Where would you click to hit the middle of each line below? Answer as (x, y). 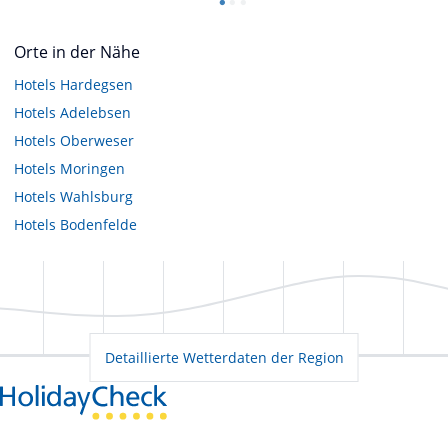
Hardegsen (96, 84)
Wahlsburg (96, 196)
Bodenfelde (98, 224)
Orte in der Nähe (77, 51)
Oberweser (97, 140)
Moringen (92, 168)
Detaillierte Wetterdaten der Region (224, 357)
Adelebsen (95, 112)
